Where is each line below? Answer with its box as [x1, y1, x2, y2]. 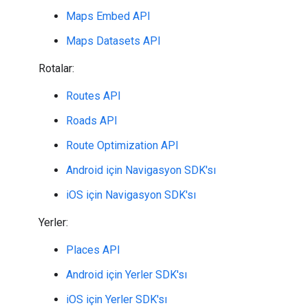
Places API [66, 243, 120, 256]
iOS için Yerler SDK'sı [66, 293, 167, 306]
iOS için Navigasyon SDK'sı [66, 188, 196, 201]
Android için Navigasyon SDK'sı [66, 164, 216, 177]
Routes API [66, 89, 121, 102]
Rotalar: [38, 62, 74, 75]
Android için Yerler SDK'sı [66, 268, 187, 281]
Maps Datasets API [66, 34, 161, 47]
